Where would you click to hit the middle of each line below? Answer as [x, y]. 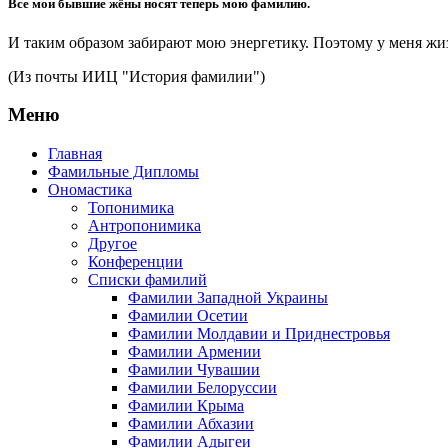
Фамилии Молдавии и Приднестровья [259, 334]
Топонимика [131, 208]
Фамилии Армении [194, 352]
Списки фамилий [147, 280]
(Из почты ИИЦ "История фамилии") [136, 76]
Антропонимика [144, 226]
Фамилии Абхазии [191, 424]
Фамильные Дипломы [123, 172]
